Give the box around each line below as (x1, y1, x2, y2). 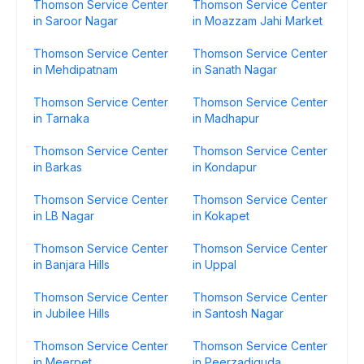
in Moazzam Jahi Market (193, 14, 323, 28)
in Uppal (193, 258, 236, 271)
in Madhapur (193, 111, 259, 125)
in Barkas (33, 160, 82, 174)
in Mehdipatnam (33, 63, 118, 76)
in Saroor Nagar (33, 14, 118, 28)
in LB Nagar (33, 209, 94, 223)
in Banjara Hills (33, 258, 110, 271)
